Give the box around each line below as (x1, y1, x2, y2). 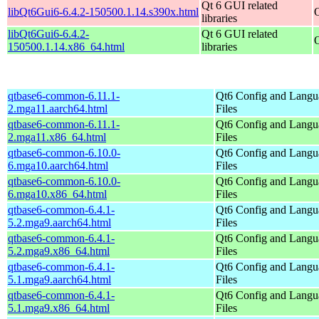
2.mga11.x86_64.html (8, 130, 106, 143)
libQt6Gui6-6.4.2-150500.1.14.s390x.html (8, 5, 199, 18)
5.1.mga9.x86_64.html (8, 301, 110, 314)
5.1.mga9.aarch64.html (8, 273, 111, 286)
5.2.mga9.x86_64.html (8, 244, 110, 257)
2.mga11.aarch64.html (8, 102, 108, 115)
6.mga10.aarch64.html (8, 159, 108, 172)
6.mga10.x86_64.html (8, 187, 107, 200)
